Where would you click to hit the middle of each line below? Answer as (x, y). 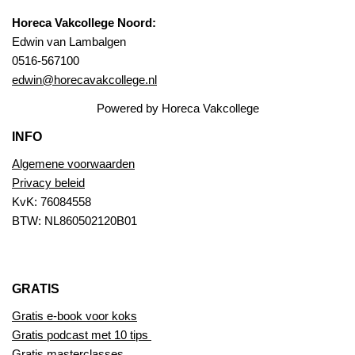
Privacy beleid (48, 183)
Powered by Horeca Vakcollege (177, 109)
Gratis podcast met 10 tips (82, 335)
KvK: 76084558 (52, 202)
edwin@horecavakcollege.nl (84, 80)
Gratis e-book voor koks (74, 316)
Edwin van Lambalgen (69, 42)
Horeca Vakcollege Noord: (84, 23)
